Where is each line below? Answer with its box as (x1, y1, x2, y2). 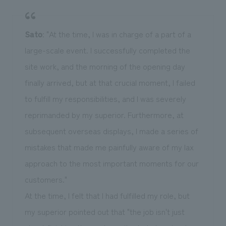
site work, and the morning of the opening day (24, 60, 185, 72)
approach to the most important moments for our (24, 156, 199, 169)
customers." (24, 173, 67, 185)
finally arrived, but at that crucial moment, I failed (24, 76, 195, 88)
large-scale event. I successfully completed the (24, 43, 190, 56)
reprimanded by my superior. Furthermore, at (24, 108, 184, 121)
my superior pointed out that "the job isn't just (24, 205, 185, 217)
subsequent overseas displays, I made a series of (24, 124, 198, 137)
